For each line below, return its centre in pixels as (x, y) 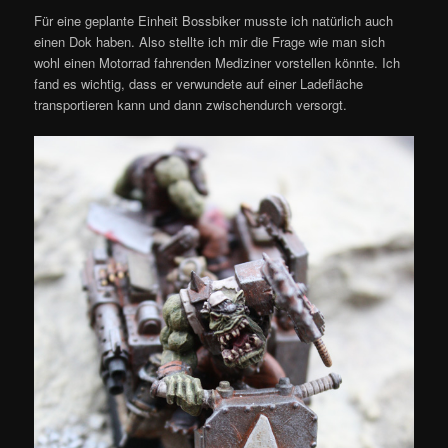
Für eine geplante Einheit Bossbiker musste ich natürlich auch (214, 20)
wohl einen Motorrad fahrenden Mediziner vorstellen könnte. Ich (217, 62)
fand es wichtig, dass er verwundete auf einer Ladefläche (199, 83)
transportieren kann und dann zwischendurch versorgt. (191, 104)
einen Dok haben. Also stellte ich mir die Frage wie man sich (210, 41)
